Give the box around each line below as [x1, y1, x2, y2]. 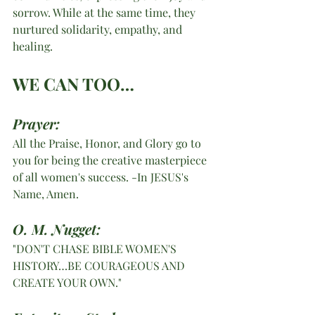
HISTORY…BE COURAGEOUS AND [13, 257, 188, 273]
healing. [13, 38, 56, 53]
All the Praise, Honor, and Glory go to [13, 135, 204, 150]
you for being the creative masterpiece [13, 152, 210, 167]
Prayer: [13, 113, 60, 133]
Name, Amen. [13, 186, 82, 201]
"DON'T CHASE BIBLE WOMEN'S [13, 240, 179, 256]
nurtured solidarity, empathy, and [13, 21, 185, 37]
